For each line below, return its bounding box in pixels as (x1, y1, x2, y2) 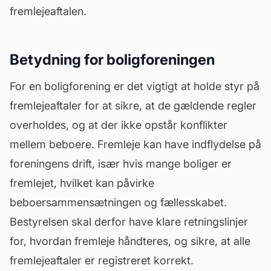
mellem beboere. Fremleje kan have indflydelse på (10, 138, 261, 151)
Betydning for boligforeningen (10, 51, 215, 68)
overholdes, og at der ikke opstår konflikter (10, 119, 227, 131)
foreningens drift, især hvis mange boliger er (10, 157, 232, 170)
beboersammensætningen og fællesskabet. (10, 196, 227, 209)
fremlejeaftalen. (10, 5, 87, 18)
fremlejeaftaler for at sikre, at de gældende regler (10, 99, 256, 112)
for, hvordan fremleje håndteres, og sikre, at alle (10, 235, 250, 247)
